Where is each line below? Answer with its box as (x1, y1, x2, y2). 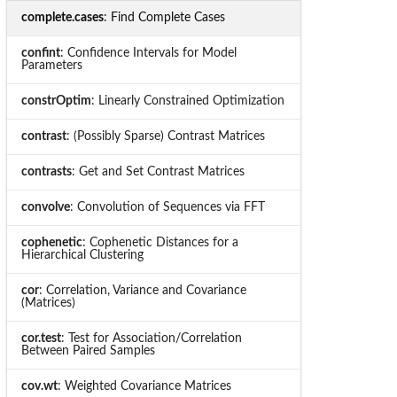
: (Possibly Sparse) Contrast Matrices (66, 129, 265, 143)
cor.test (20, 331, 61, 345)
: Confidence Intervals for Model (59, 46, 237, 59)
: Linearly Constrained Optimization (90, 94, 284, 107)
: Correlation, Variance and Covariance (38, 284, 246, 297)
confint (20, 46, 60, 59)
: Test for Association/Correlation (60, 331, 242, 345)
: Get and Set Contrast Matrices (71, 165, 245, 178)
